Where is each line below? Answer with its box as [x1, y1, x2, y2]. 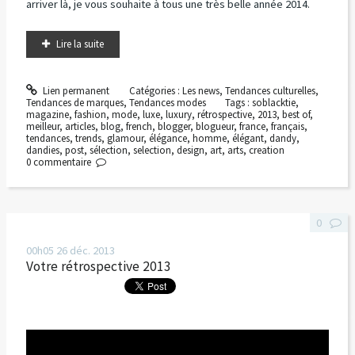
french [125, 119, 152, 133]
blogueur [195, 119, 234, 133]
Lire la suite [55, 37, 104, 52]
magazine [25, 107, 69, 121]
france [239, 119, 265, 133]
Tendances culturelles [224, 83, 315, 97]
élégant [231, 131, 264, 145]
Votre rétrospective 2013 [25, 258, 171, 276]
